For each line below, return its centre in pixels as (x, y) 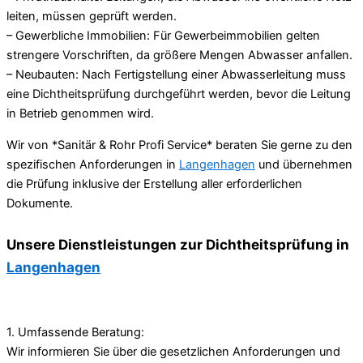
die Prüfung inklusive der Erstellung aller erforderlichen (154, 184)
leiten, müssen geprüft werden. (92, 17)
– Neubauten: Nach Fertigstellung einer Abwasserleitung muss (176, 75)
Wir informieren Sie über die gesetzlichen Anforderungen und (173, 352)
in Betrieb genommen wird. (80, 114)
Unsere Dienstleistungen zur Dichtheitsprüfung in (178, 245)
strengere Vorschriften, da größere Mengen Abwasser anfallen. (179, 56)
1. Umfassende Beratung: (75, 333)
